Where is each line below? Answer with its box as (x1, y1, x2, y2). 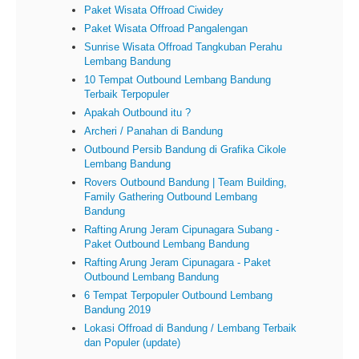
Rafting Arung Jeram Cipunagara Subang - (84, 224, 279, 236)
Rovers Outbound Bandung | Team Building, (84, 176, 287, 189)
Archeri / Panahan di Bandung (84, 125, 223, 138)
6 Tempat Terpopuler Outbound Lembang (84, 289, 272, 302)
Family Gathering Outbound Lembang (84, 191, 257, 204)
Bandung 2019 (84, 304, 151, 317)
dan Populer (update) (84, 337, 180, 349)
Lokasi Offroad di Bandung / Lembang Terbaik (84, 322, 296, 335)
